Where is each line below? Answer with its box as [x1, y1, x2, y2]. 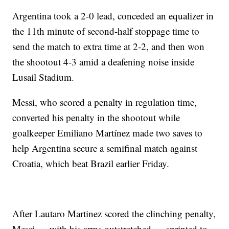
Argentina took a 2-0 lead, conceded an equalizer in [12, 9, 214, 22]
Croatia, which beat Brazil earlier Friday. [12, 157, 170, 170]
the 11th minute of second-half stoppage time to [12, 25, 200, 38]
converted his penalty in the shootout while [12, 111, 180, 124]
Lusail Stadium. [12, 71, 75, 84]
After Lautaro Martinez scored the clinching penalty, [12, 207, 216, 220]
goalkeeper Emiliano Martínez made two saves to [12, 126, 203, 140]
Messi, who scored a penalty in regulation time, [12, 96, 197, 109]
